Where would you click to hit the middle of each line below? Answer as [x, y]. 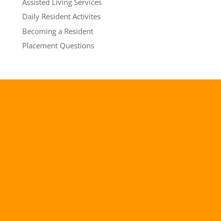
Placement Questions [58, 45]
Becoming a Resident [57, 31]
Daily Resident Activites [61, 16]
